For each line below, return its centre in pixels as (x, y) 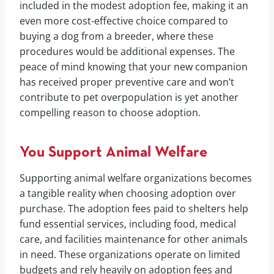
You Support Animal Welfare (113, 153)
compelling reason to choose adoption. (110, 112)
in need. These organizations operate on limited (130, 254)
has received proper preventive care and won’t (127, 82)
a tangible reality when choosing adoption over (128, 193)
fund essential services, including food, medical (128, 224)
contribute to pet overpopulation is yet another (129, 97)
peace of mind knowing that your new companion (134, 66)
